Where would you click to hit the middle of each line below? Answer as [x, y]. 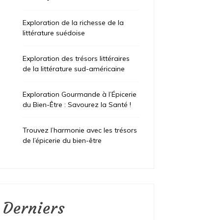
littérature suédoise [54, 33]
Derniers [34, 208]
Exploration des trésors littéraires [76, 59]
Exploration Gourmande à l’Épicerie [80, 95]
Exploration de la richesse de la [73, 23]
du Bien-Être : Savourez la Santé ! [77, 105]
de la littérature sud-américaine [74, 69]
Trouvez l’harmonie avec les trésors [80, 130]
